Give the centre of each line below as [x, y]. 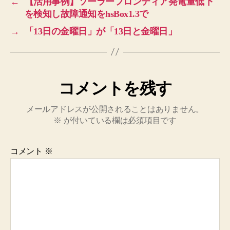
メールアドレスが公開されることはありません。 [115, 109]
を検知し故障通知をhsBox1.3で [86, 14]
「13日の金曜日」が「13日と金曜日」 [101, 31]
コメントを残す [115, 88]
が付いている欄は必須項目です [119, 120]
